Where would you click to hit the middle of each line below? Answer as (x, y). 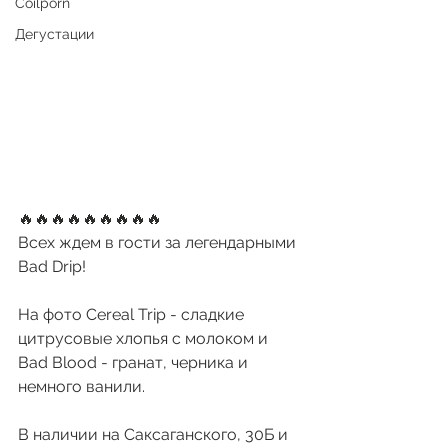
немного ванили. (83, 386)
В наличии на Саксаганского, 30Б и (155, 434)
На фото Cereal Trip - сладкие (133, 314)
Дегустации (54, 33)
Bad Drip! (52, 266)
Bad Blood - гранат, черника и (135, 362)
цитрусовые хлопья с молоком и (145, 338)
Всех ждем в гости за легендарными (159, 242)
